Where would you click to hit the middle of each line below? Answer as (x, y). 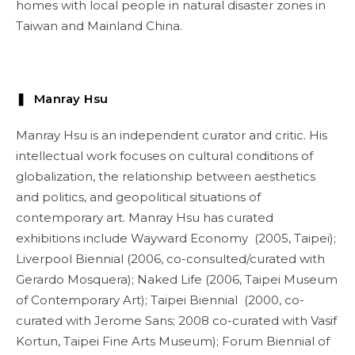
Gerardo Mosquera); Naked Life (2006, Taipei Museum (177, 279)
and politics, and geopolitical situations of (138, 197)
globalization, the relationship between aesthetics (166, 176)
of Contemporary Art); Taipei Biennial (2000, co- (160, 300)
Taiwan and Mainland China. (99, 26)
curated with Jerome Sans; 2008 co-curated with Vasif (176, 321)
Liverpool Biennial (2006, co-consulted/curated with (170, 259)
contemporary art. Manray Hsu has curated (145, 218)
